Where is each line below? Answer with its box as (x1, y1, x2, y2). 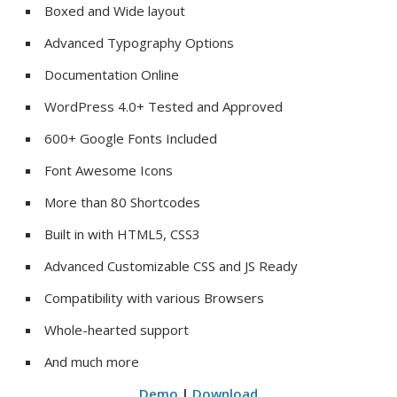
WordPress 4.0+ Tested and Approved (44, 97, 284, 116)
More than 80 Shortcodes (44, 193, 201, 212)
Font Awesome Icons (44, 161, 174, 180)
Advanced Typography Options (44, 34, 235, 52)
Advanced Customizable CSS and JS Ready (44, 257, 299, 276)
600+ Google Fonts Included (44, 129, 218, 148)
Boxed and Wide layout (44, 2, 186, 20)
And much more (44, 353, 140, 371)
